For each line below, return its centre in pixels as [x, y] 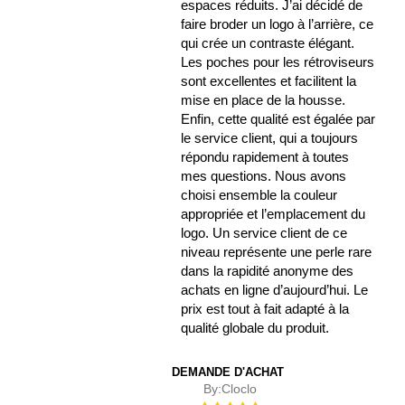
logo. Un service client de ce [264, 233]
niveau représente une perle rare [277, 252]
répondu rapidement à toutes [265, 157]
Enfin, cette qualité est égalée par [278, 119]
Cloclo [239, 389]
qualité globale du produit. [255, 328]
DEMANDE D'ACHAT [228, 372]
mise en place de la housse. [264, 100]
